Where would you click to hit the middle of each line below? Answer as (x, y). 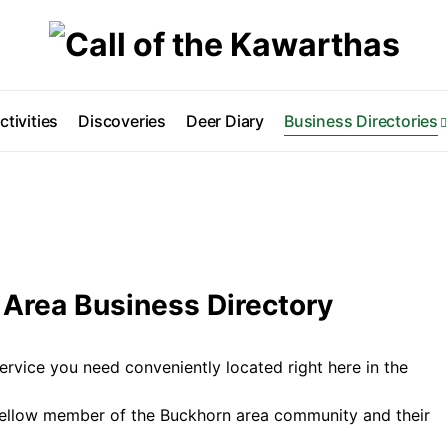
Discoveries (122, 121)
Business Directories (361, 121)
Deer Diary (225, 121)
